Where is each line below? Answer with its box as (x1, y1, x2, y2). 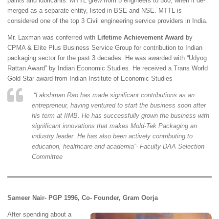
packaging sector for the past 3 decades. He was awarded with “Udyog (7, 54, 207, 62)
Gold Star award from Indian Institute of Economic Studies (7, 75, 173, 83)
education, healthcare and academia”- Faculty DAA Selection (32, 143, 204, 151)
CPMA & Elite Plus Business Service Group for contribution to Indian (7, 44, 202, 52)
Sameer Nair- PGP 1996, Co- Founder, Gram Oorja (7, 194, 158, 202)
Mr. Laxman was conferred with (7, 34, 97, 42)
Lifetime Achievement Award (97, 34, 186, 42)
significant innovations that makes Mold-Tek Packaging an (32, 122, 197, 130)
